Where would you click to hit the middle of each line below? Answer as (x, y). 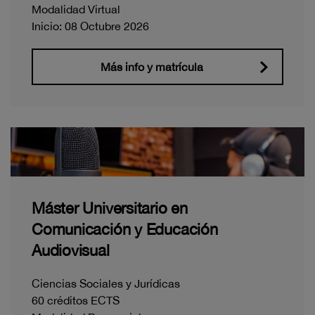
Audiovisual (71, 250)
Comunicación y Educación (125, 229)
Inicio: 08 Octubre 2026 (90, 26)
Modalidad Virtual (76, 9)
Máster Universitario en (110, 208)
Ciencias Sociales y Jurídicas (106, 283)
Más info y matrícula (152, 67)
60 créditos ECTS (76, 300)
